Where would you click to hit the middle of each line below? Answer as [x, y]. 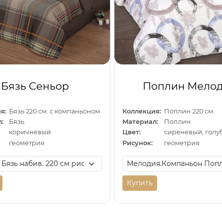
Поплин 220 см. [189, 111]
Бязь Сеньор [35, 86]
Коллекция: [142, 111]
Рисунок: [138, 143]
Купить [140, 183]
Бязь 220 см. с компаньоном [55, 111]
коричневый [30, 132]
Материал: [140, 121]
